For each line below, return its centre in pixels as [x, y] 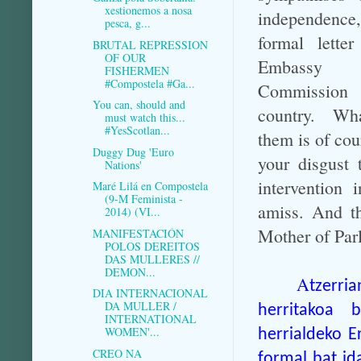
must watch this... [145, 118]
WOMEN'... [132, 332]
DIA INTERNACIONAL [150, 293]
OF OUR [125, 57]
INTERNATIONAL [150, 319]
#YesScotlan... [137, 131]
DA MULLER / [140, 306]
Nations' [123, 164]
